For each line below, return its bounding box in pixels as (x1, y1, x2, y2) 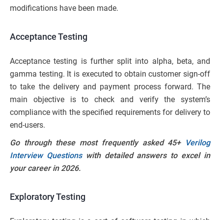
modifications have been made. (10, 3, 118, 13)
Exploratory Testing (10, 192, 85, 202)
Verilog (185, 138, 210, 148)
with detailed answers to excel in (82, 151, 211, 161)
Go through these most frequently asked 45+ (10, 138, 185, 148)
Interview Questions (10, 151, 82, 161)
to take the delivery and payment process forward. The (10, 82, 210, 92)
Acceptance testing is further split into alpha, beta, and (10, 56, 210, 66)
